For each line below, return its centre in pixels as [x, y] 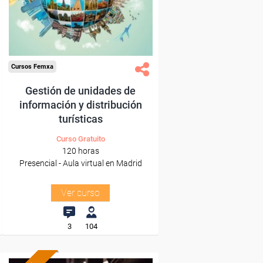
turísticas [80, 119]
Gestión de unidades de [80, 91]
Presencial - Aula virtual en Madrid [80, 163]
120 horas [80, 151]
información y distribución [80, 105]
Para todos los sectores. [70, 20]
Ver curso [80, 193]
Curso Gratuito [80, 139]
